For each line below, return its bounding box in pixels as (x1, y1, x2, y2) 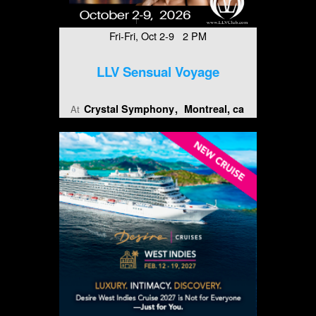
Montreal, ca (184, 102, 245, 116)
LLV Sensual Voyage (97, 62, 219, 82)
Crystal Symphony (83, 102, 174, 116)
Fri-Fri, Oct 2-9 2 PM (109, 28, 207, 44)
